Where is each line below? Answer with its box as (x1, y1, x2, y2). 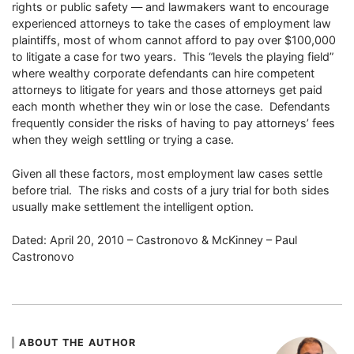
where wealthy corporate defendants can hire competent (12, 66, 314, 80)
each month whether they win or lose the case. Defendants (12, 99, 330, 113)
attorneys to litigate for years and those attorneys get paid (12, 82, 322, 96)
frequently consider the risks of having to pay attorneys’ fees (12, 115, 335, 130)
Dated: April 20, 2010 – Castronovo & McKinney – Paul (12, 233, 297, 247)
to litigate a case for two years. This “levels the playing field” (12, 49, 333, 63)
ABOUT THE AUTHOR (19, 337, 137, 349)
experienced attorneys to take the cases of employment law (12, 16, 331, 30)
